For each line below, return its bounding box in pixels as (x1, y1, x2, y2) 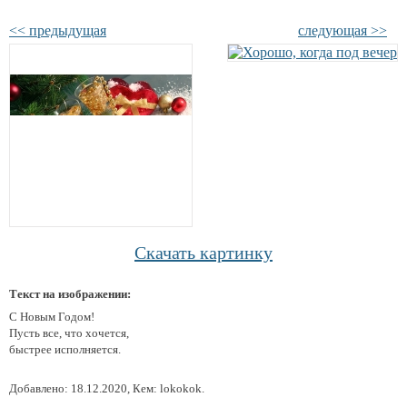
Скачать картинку (134, 243, 273, 263)
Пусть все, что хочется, (9, 326, 129, 340)
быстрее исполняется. (9, 342, 121, 356)
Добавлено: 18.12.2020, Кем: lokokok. (9, 382, 204, 395)
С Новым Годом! (9, 310, 94, 323)
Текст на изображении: (9, 287, 131, 301)
